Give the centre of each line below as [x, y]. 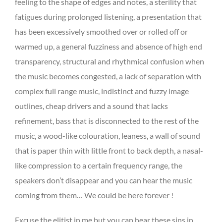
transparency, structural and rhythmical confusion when [110, 61]
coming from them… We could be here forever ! [94, 195]
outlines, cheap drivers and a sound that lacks [91, 106]
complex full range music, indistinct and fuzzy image [102, 91]
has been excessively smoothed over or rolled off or [101, 32]
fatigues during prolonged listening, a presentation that [108, 17]
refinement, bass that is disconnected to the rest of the [107, 121]
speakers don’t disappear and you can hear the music [104, 180]
